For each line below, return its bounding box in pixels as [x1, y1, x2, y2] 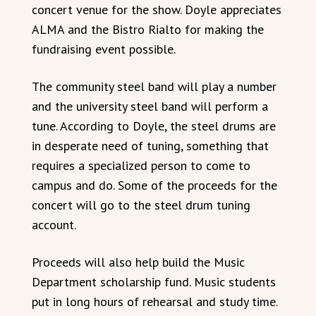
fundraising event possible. [32, 41, 176, 57]
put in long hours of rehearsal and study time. [32, 293, 277, 310]
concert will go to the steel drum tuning [32, 197, 250, 213]
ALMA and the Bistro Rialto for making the [32, 21, 264, 37]
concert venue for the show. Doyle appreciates [32, 1, 281, 18]
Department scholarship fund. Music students [32, 274, 276, 290]
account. [32, 217, 76, 233]
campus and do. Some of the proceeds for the [32, 177, 277, 193]
